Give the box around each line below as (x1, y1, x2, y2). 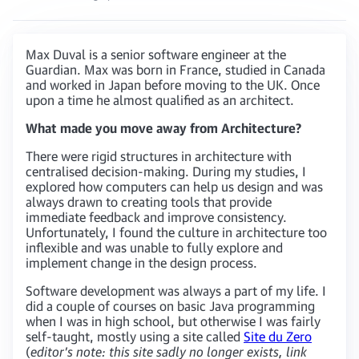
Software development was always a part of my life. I (26, 283, 326, 298)
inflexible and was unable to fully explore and (26, 240, 283, 255)
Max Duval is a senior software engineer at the (26, 46, 286, 62)
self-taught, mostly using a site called (26, 329, 244, 344)
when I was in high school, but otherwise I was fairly (26, 313, 321, 329)
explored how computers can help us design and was (26, 179, 323, 194)
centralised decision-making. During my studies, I (26, 163, 306, 179)
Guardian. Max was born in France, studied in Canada (26, 62, 325, 77)
